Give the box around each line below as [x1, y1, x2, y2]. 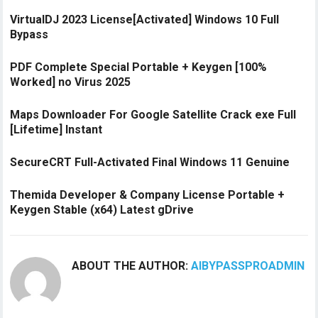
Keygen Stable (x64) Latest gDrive [10, 203, 194, 216]
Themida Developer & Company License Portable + [10, 188, 285, 202]
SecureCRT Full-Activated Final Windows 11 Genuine [10, 155, 290, 169]
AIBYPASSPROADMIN [191, 259, 305, 273]
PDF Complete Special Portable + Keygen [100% [10, 60, 268, 74]
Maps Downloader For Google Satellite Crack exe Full [10, 108, 297, 121]
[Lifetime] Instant [10, 123, 103, 136]
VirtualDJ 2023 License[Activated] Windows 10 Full [10, 13, 280, 26]
